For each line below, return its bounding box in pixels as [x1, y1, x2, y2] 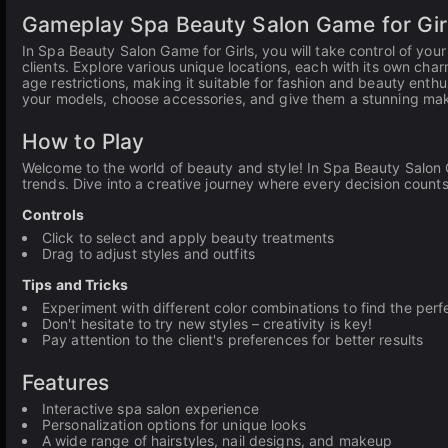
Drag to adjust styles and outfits [42, 245, 255, 262]
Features [22, 370, 109, 395]
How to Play [22, 129, 145, 154]
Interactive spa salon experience [42, 400, 259, 417]
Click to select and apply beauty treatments [42, 229, 335, 246]
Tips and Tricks [22, 276, 128, 293]
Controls [22, 206, 84, 223]
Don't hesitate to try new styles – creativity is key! [42, 315, 373, 332]
